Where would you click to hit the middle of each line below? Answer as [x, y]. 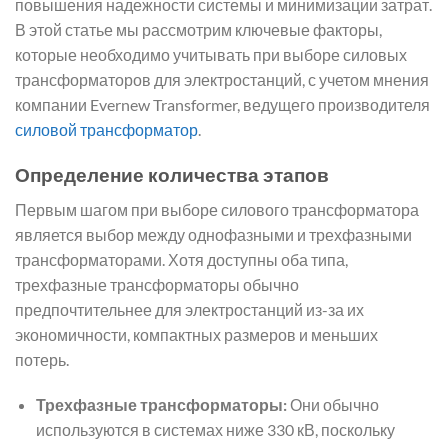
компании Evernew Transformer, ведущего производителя [222, 105]
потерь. [42, 359]
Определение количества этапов [172, 174]
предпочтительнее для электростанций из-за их [189, 309]
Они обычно [332, 405]
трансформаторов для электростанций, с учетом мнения [222, 80]
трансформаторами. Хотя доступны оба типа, [181, 259]
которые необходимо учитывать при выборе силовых [211, 55]
